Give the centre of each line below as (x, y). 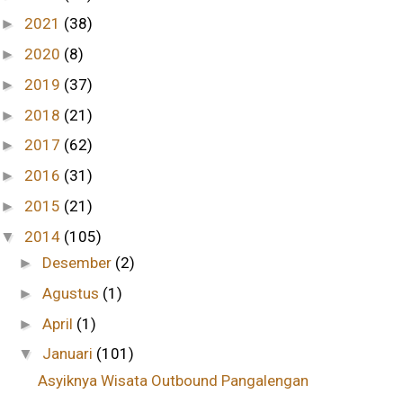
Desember (79, 263)
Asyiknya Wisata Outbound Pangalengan (174, 380)
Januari (70, 354)
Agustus (73, 293)
